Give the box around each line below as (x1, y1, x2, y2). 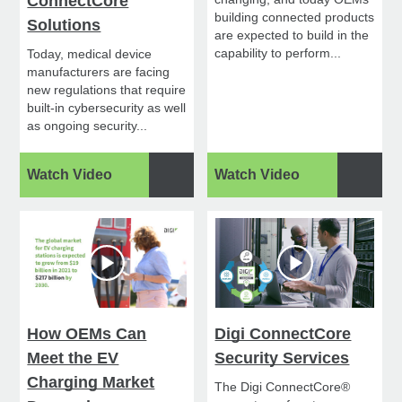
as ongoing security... (27, 118, 148, 134)
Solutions (27, 16, 101, 35)
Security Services (214, 349, 350, 368)
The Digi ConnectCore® (214, 380, 351, 395)
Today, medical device (27, 47, 153, 62)
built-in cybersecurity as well (27, 100, 187, 116)
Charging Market (27, 373, 155, 392)
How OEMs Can (27, 325, 147, 344)
